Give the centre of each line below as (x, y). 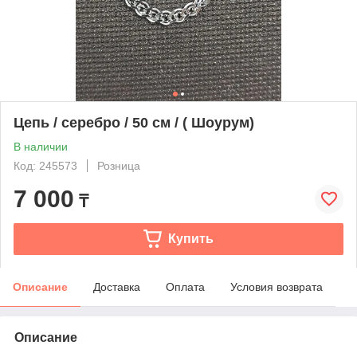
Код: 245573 (45, 165)
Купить (190, 238)
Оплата (185, 286)
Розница (119, 165)
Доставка (117, 286)
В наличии (41, 146)
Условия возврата (277, 286)
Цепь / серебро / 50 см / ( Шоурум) (134, 122)
